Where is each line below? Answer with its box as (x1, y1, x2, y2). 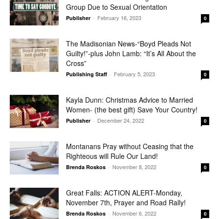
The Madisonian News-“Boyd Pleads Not (66, 38, 191, 48)
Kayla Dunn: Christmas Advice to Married (66, 94, 193, 105)
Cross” (66, 58, 87, 68)
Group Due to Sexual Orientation (66, 1, 167, 12)
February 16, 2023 (97, 13, 141, 22)
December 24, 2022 (97, 116, 144, 124)
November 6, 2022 (112, 209, 156, 217)
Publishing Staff (66, 70, 107, 78)
